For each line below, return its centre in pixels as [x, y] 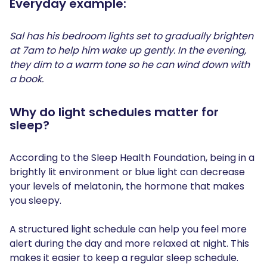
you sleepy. [35, 201]
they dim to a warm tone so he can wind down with [130, 65]
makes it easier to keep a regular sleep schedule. [125, 258]
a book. [28, 79]
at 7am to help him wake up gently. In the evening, [128, 51]
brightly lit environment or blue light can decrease [127, 172]
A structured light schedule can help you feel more [128, 229]
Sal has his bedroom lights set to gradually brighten [131, 36]
